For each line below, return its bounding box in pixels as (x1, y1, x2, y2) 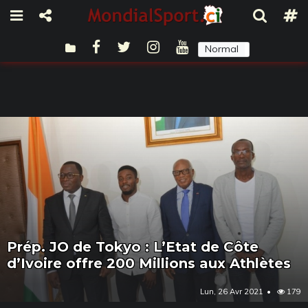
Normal (204, 42, 239, 55)
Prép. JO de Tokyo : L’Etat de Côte (7, 238, 258, 255)
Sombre (258, 42, 294, 55)
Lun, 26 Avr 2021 (200, 286, 263, 296)
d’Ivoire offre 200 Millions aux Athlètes (7, 254, 291, 272)
